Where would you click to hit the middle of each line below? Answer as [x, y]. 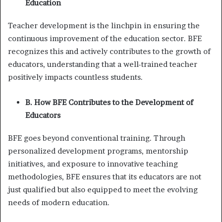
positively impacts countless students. [75, 77]
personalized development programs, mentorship [98, 151]
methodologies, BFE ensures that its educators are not [105, 176]
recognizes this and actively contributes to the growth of [109, 51]
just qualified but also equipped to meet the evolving [103, 189]
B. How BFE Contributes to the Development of [109, 102]
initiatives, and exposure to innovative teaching [93, 164]
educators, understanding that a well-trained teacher [103, 64]
